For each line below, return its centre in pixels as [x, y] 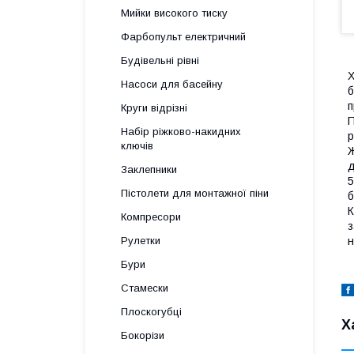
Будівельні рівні [160, 60]
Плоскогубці [151, 312]
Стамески [145, 288]
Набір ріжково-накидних [181, 132]
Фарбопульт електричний [183, 37]
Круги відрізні [154, 108]
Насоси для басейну [172, 84]
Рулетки [141, 241]
